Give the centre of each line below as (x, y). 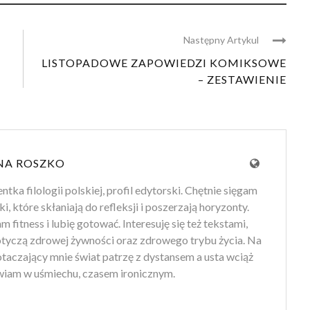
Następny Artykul (221, 40)
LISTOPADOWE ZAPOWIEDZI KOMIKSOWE (164, 63)
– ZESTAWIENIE (242, 80)
